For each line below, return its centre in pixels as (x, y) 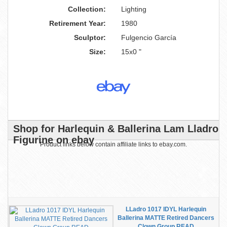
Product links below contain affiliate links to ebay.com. (113, 144)
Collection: (87, 9)
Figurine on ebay (54, 140)
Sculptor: (90, 37)
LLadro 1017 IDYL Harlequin (166, 209)
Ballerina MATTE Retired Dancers (166, 218)
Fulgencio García (149, 37)
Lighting (134, 9)
